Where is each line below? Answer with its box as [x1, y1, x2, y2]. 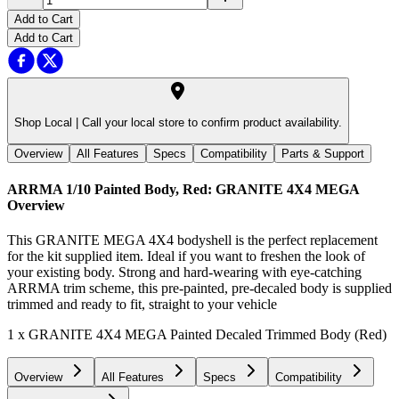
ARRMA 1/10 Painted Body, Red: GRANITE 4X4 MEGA [7, 181, 359, 197]
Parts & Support [281, 146, 364, 160]
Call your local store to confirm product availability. [78, 116, 342, 130]
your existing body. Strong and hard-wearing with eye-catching [7, 265, 362, 281]
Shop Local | [14, 116, 78, 130]
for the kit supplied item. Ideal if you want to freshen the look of [7, 248, 365, 265]
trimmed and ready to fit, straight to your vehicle [7, 297, 277, 313]
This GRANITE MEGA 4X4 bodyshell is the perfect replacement [7, 232, 378, 248]
